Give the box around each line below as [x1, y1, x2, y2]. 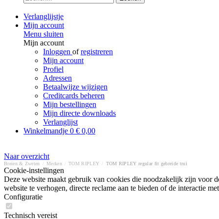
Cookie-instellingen [4, 166, 64, 175]
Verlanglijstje [23, 12, 64, 21]
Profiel [43, 65, 64, 73]
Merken [46, 161, 62, 166]
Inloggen [43, 47, 72, 56]
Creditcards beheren [43, 91, 105, 100]
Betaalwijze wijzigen [43, 83, 108, 91]
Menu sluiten [23, 30, 64, 38]
